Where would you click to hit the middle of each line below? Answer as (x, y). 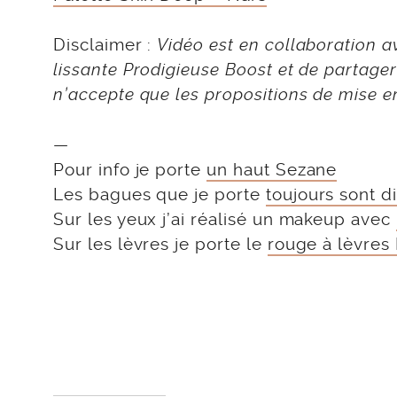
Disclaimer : (105, 45)
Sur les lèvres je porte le (160, 244)
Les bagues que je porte (160, 194)
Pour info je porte (130, 169)
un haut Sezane (272, 169)
